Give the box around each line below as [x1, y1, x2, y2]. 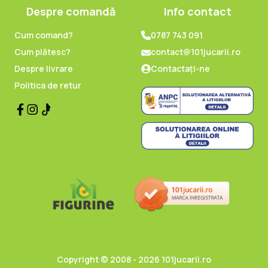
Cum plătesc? [14, 45, 71, 57]
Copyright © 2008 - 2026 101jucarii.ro [57, 254, 211, 266]
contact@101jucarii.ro [151, 45, 240, 57]
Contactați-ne [151, 62, 210, 74]
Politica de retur [14, 79, 81, 91]
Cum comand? [14, 29, 73, 41]
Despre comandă [26, 4, 115, 19]
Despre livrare [14, 62, 73, 74]
